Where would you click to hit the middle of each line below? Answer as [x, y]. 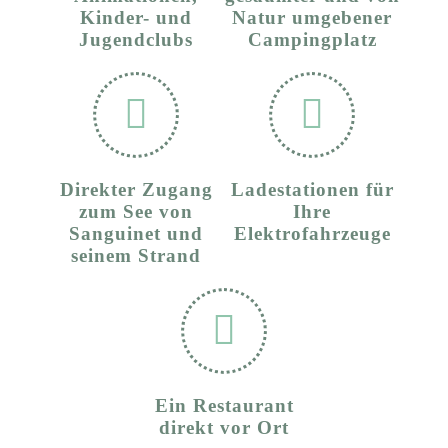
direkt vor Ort [224, 428]
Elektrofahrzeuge [312, 234]
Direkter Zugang [136, 190]
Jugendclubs [136, 40]
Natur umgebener [312, 18]
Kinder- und [136, 18]
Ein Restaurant [224, 406]
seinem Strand [136, 256]
